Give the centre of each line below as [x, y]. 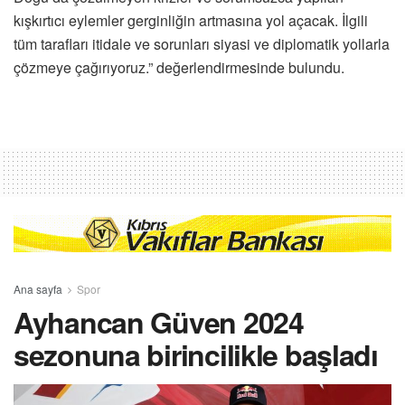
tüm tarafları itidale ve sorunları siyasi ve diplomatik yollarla [202, 43]
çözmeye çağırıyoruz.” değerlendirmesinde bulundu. [179, 67]
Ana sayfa [38, 289]
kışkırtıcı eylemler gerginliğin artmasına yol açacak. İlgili [191, 20]
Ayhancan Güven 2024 [159, 322]
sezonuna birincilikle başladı [196, 355]
